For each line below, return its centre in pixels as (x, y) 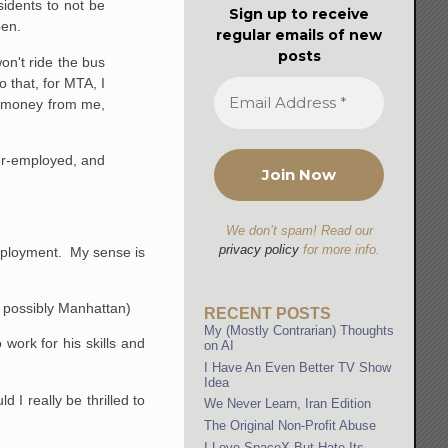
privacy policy (258, 249)
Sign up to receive (299, 13)
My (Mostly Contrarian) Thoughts (299, 331)
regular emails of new (299, 34)
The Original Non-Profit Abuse (290, 425)
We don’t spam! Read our (299, 230)
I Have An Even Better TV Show (298, 367)
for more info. (339, 249)
